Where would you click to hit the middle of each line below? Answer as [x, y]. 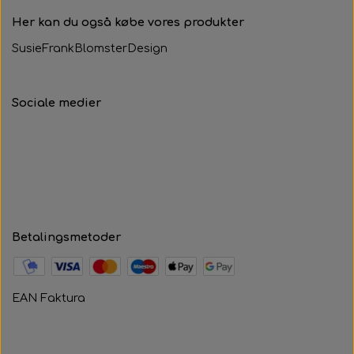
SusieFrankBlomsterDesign [90, 48]
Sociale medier [56, 103]
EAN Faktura [49, 298]
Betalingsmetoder [66, 237]
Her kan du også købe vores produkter [128, 22]
